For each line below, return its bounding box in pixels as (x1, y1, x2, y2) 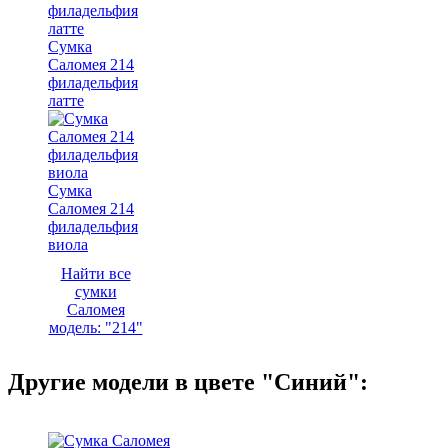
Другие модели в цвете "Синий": (8, 368, 368, 395)
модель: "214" (48, 318, 143, 336)
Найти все (60, 264, 131, 282)
